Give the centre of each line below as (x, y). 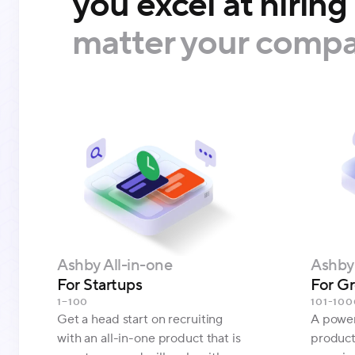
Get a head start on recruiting (140, 319)
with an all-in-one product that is (149, 338)
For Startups (99, 285)
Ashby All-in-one (115, 265)
